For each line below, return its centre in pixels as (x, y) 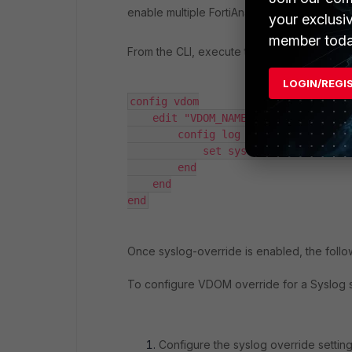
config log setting (209, 134)
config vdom (164, 101)
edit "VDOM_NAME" (190, 117)
